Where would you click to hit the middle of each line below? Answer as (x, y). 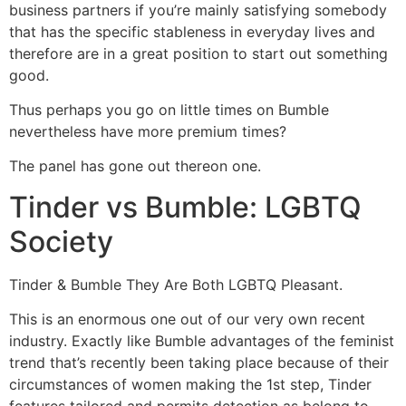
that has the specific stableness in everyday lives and (192, 31)
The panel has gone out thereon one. (135, 166)
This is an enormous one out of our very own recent (187, 319)
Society (61, 241)
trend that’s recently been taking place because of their (199, 363)
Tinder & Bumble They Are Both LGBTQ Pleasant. (176, 284)
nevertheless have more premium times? (148, 132)
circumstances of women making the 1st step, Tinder (190, 385)
